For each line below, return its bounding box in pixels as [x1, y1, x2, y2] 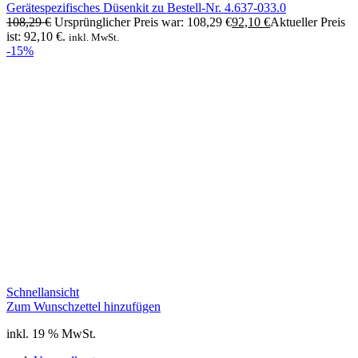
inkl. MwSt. [69, 30, 119, 43]
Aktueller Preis [270, 14, 345, 29]
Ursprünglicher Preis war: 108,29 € [54, 14, 232, 29]
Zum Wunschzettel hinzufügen [6, 299, 161, 313]
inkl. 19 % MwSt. [6, 326, 96, 340]
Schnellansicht [6, 284, 79, 299]
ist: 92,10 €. [6, 29, 66, 43]
